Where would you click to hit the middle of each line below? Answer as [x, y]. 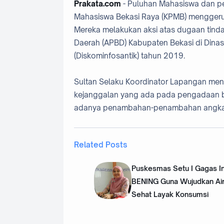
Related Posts [101, 144]
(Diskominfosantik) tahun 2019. [130, 55]
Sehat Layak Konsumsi [170, 194]
